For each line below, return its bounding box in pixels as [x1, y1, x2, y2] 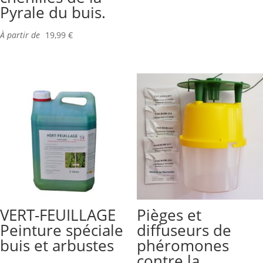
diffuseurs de [136, 219, 231, 241]
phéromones [136, 234, 229, 256]
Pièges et [136, 204, 201, 225]
